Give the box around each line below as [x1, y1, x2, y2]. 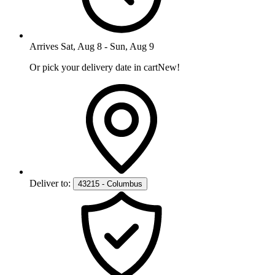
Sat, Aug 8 [61, 41, 102, 52]
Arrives [29, 41, 58, 52]
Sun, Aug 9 [110, 41, 154, 52]
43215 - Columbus [78, 179, 142, 189]
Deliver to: [29, 178, 71, 189]
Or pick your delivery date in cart [29, 62, 158, 73]
